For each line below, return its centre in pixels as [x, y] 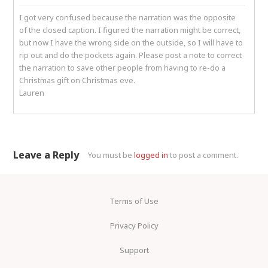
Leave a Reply [46, 155]
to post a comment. [203, 155]
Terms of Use [134, 201]
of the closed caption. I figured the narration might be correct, [130, 30]
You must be [111, 155]
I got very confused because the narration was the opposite [128, 17]
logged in [151, 155]
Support [134, 250]
